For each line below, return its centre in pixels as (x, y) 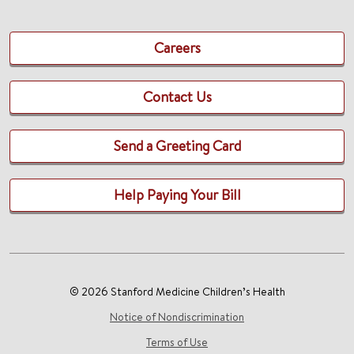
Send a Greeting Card (177, 146)
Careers (177, 48)
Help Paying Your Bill (177, 195)
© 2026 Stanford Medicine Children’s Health (177, 292)
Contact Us (177, 97)
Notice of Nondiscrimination (177, 317)
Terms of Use (177, 342)
